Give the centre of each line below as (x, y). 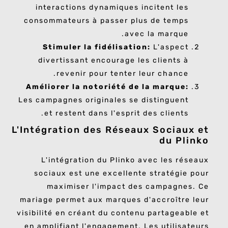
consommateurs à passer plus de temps (106, 21)
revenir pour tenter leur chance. (123, 74)
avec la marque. (157, 34)
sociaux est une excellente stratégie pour (122, 174)
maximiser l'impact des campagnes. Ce (128, 187)
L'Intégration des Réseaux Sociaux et (110, 130)
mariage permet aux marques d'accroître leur (115, 200)
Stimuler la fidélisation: (97, 47)
